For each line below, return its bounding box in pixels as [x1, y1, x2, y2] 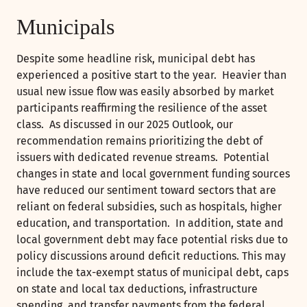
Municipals [16, 14, 114, 40]
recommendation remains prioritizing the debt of [16, 134, 262, 148]
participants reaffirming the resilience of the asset [16, 101, 267, 115]
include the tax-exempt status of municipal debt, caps [16, 266, 288, 280]
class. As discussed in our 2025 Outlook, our [16, 118, 233, 132]
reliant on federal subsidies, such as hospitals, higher [16, 200, 282, 214]
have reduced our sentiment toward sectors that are [16, 184, 276, 197]
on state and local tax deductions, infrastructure [16, 282, 258, 296]
